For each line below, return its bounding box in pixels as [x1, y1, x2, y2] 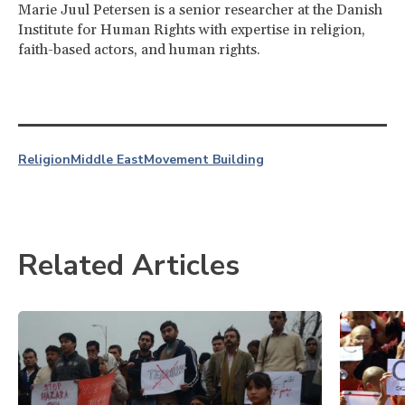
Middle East [71, 150, 144, 168]
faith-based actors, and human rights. [18, 40, 260, 59]
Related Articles [18, 245, 240, 285]
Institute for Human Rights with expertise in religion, [18, 20, 365, 39]
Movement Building [144, 150, 264, 168]
